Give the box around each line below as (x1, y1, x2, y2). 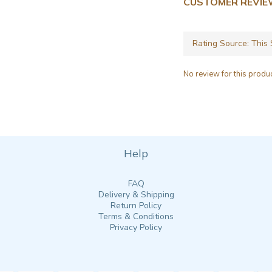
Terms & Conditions (98, 211, 174, 222)
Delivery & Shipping (98, 189, 174, 200)
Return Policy (110, 200, 161, 211)
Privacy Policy (110, 222, 162, 233)
